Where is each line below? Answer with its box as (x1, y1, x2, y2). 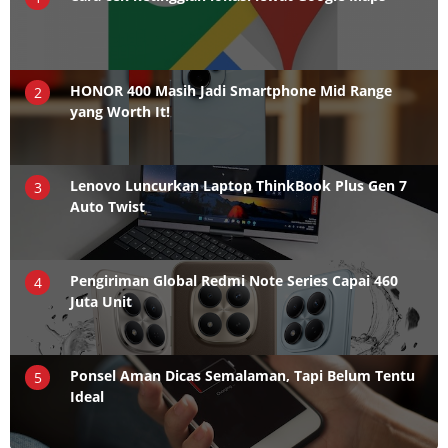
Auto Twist (70, 197, 145, 217)
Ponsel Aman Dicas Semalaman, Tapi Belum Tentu (70, 366, 415, 386)
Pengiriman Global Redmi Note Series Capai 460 (70, 271, 398, 291)
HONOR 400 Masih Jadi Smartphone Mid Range (70, 81, 392, 101)
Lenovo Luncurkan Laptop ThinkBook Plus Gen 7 (70, 176, 407, 196)
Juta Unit (70, 292, 132, 312)
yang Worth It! (70, 102, 170, 122)
